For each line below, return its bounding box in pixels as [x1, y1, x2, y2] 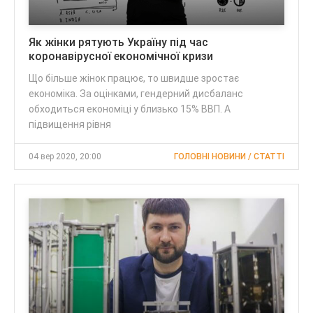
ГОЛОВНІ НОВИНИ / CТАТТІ [174, 152, 284, 162]
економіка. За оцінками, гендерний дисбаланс [29, 88, 243, 100]
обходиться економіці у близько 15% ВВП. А [29, 103, 231, 115]
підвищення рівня [29, 119, 111, 131]
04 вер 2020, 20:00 [29, 152, 101, 162]
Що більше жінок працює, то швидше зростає [29, 73, 239, 85]
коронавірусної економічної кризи [29, 50, 213, 64]
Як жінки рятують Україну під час [29, 36, 208, 50]
